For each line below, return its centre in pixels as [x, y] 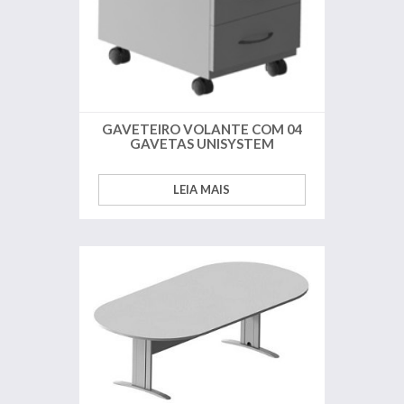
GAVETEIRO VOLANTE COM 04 [202, 129]
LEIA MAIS [202, 189]
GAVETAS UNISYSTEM [202, 143]
